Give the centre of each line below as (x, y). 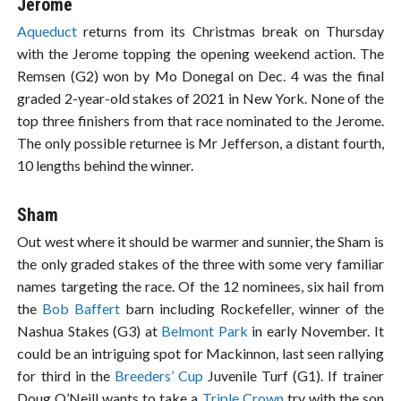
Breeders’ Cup (159, 375)
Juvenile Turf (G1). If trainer (294, 375)
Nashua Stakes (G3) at (90, 330)
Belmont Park (205, 330)
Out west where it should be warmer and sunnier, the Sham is (200, 241)
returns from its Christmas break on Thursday (230, 31)
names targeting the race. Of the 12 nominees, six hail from (200, 286)
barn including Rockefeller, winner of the (252, 308)
